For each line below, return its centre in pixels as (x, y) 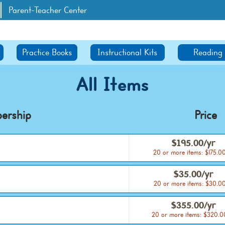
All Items (112, 85)
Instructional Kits (128, 52)
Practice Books (47, 52)
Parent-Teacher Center (47, 10)
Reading (208, 52)
